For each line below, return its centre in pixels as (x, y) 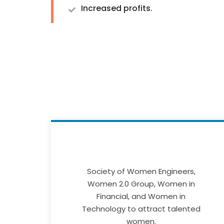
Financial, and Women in (141, 196)
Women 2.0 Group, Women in (141, 183)
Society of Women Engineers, (141, 171)
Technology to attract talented (141, 208)
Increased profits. (117, 8)
